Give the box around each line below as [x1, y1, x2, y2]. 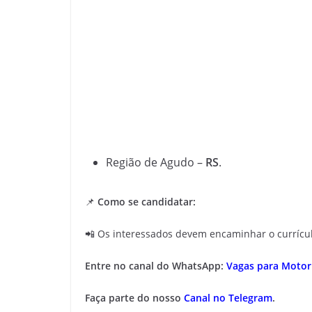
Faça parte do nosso [85, 291, 184, 304]
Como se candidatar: [97, 195, 196, 208]
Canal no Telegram [184, 291, 272, 304]
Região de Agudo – [106, 155, 205, 170]
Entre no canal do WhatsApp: [85, 259, 226, 272]
